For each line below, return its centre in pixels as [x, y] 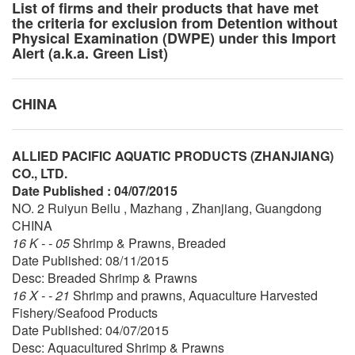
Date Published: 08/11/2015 [90, 260]
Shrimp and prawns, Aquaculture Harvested [195, 295]
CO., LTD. [40, 173]
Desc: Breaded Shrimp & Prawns [105, 277]
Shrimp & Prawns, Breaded [149, 242]
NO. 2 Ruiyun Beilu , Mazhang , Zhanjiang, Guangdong [167, 208]
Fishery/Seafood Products [85, 312]
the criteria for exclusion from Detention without [175, 23]
